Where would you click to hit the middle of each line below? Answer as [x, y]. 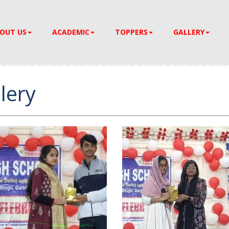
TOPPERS [131, 32]
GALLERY [189, 32]
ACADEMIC [71, 32]
